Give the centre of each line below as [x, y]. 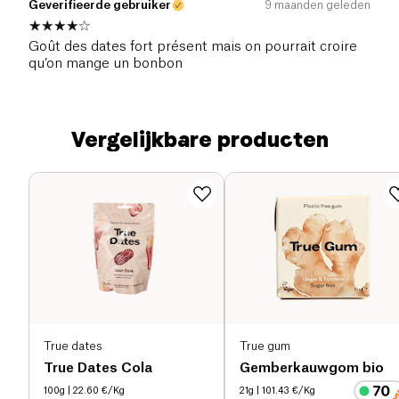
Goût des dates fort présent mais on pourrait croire [193, 47]
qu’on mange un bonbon [106, 64]
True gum [265, 346]
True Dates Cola [98, 369]
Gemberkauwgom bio [312, 369]
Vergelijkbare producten [199, 140]
